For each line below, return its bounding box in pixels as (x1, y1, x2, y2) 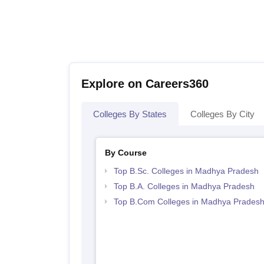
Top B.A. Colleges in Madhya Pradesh (113, 181, 255, 192)
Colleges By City (190, 109, 255, 120)
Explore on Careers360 (81, 77, 209, 91)
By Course (104, 148, 147, 158)
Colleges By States (93, 109, 167, 120)
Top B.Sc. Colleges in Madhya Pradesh (113, 166, 259, 176)
